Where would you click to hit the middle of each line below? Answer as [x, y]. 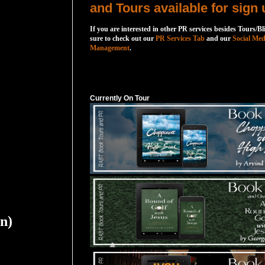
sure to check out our [122, 39]
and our [219, 39]
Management [110, 48]
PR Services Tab [180, 39]
